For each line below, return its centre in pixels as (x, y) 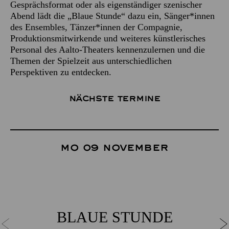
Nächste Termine (114, 99)
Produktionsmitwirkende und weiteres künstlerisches (108, 38)
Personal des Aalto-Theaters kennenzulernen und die (108, 50)
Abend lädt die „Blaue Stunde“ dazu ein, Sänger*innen (112, 16)
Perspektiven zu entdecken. (61, 72)
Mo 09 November (114, 148)
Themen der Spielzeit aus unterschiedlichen (91, 61)
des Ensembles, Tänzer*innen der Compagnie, (96, 27)
